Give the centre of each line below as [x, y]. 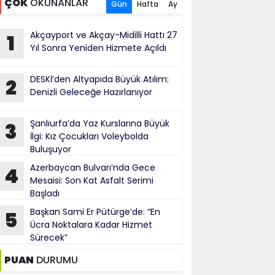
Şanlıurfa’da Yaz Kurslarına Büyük [99, 123]
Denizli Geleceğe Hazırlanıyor [91, 92]
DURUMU [56, 260]
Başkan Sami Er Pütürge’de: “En [95, 212]
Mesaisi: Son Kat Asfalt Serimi [91, 180]
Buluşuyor [50, 149]
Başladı [45, 193]
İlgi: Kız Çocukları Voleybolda [89, 136]
